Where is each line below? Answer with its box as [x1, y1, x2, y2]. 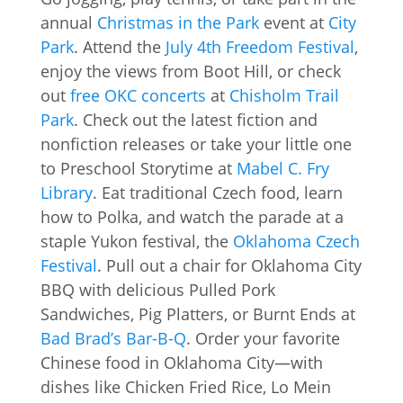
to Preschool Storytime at [40, 157, 237, 179]
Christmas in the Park [96, 12, 259, 33]
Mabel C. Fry [236, 157, 329, 179]
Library [40, 182, 93, 203]
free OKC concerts [69, 85, 206, 106]
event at [258, 12, 328, 33]
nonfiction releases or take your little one [40, 133, 352, 155]
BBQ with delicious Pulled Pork [40, 279, 275, 300]
